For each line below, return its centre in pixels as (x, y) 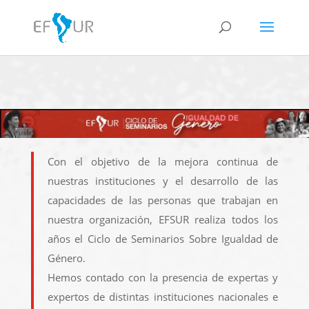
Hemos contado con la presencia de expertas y (163, 277)
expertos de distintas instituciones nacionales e (163, 297)
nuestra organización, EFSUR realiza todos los (163, 219)
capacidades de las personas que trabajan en (163, 200)
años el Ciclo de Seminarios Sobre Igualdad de (163, 239)
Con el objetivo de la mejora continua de (163, 161)
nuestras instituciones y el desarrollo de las (163, 181)
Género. (66, 258)
